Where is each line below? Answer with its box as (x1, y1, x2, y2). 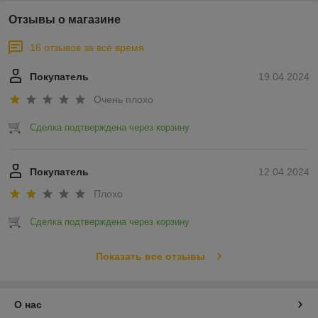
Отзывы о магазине (9, 13, 121, 26)
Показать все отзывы (95, 251, 205, 263)
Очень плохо (94, 93, 153, 105)
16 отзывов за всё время (30, 42, 144, 54)
